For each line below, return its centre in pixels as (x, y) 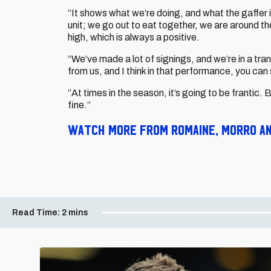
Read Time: (36, 213)
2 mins (75, 213)
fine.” (79, 105)
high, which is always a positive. (134, 37)
